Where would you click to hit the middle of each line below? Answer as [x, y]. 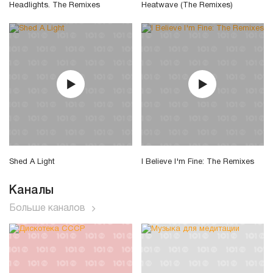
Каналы [31, 190]
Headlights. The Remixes [55, 5]
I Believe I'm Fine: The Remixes [197, 162]
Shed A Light [32, 162]
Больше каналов [47, 208]
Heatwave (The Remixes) [187, 5]
